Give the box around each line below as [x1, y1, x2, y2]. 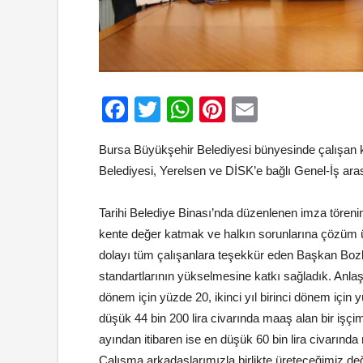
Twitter [160, 95, 237, 125]
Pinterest [225, 95, 328, 125]
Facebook [128, 95, 243, 125]
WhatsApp [193, 95, 313, 125]
